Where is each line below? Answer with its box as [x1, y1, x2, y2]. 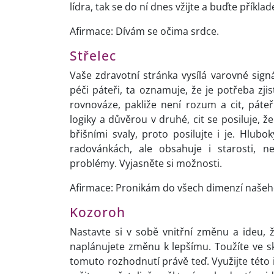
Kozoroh [70, 204, 125, 221]
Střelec [70, 47, 116, 65]
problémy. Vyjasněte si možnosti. [70, 157, 222, 171]
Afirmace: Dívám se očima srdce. [70, 24, 219, 39]
